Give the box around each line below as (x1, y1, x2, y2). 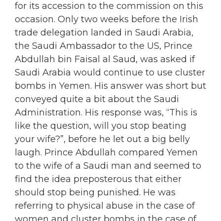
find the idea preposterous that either (15, 174, 182, 185)
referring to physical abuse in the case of (15, 200, 195, 212)
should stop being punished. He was (15, 187, 176, 198)
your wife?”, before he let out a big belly (15, 134, 190, 145)
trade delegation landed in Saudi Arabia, (15, 27, 193, 38)
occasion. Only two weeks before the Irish (15, 14, 198, 25)
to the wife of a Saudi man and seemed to (15, 160, 201, 172)
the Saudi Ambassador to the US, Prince (15, 40, 192, 52)
